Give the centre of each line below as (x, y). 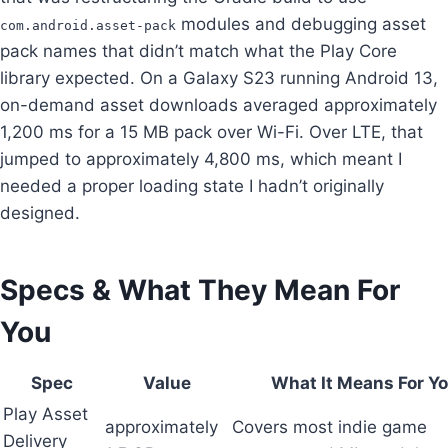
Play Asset (45, 413)
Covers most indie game (329, 426)
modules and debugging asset (301, 23)
